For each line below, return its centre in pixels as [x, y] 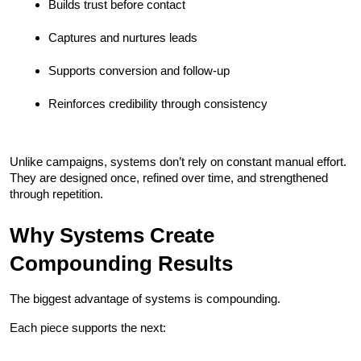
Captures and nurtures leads [123, 37]
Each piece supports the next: [88, 327]
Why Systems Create [112, 235]
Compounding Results [121, 263]
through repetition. [56, 193]
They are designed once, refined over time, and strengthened [169, 177]
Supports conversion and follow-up [139, 70]
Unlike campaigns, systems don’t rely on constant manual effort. [178, 161]
